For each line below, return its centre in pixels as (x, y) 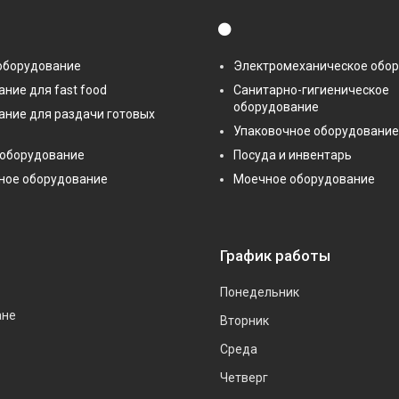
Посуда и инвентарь (293, 155)
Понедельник (260, 292)
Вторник (244, 320)
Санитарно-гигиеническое (311, 90)
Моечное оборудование (304, 179)
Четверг (244, 377)
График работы (275, 255)
